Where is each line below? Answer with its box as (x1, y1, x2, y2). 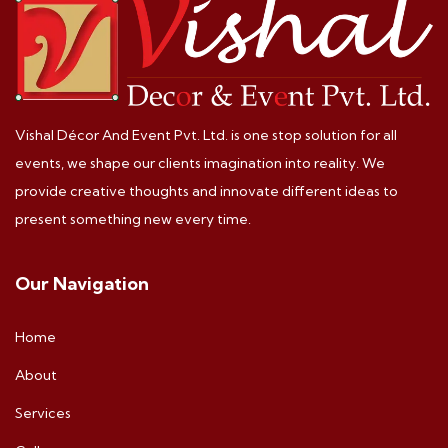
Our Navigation (15, 271, 149, 295)
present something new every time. (15, 209, 251, 228)
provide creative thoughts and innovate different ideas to (15, 181, 398, 200)
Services (15, 403, 71, 422)
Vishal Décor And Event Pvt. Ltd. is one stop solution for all (15, 125, 397, 144)
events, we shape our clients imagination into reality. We (15, 153, 385, 172)
